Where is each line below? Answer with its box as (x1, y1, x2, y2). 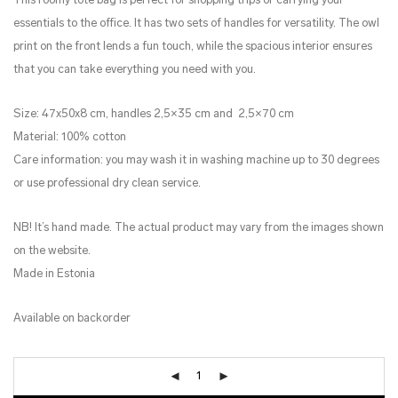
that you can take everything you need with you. (13, 64, 256, 76)
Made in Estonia (13, 268, 95, 280)
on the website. (13, 245, 91, 257)
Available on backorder (13, 313, 131, 324)
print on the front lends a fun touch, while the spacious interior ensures (13, 41, 372, 52)
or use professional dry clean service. (13, 178, 201, 189)
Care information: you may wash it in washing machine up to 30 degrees (13, 155, 379, 166)
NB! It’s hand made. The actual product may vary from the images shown (13, 222, 384, 234)
